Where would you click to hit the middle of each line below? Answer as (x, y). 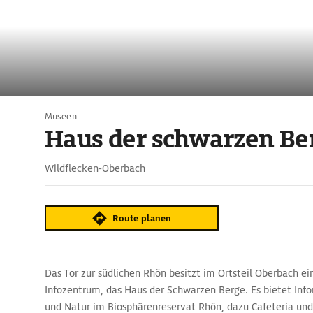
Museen (61, 116)
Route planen (142, 218)
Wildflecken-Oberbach (95, 168)
